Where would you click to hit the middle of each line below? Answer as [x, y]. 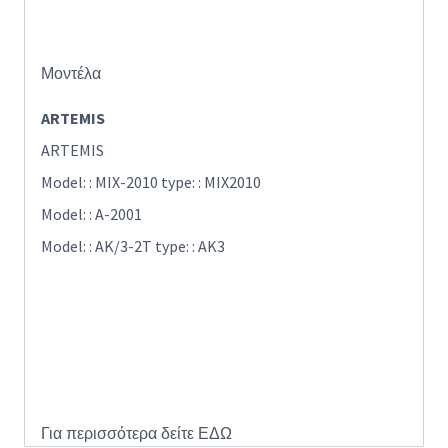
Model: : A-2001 [91, 214]
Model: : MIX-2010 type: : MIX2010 [151, 182]
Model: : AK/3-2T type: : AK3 [133, 246]
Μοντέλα [71, 74]
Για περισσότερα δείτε [119, 434]
